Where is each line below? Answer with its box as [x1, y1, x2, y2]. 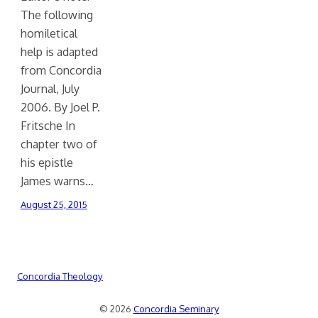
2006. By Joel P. [20, 99, 100, 115]
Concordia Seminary [133, 303, 219, 315]
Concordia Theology [17, 270, 103, 283]
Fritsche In [20, 118, 75, 133]
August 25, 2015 [20, 199, 87, 211]
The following [20, 7, 93, 23]
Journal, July [20, 81, 79, 97]
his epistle [20, 155, 73, 170]
